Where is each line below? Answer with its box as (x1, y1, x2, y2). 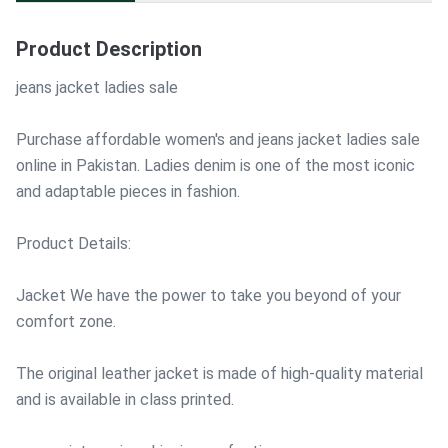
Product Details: (16, 234, 131, 253)
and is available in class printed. (16, 390, 234, 409)
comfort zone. (16, 312, 116, 331)
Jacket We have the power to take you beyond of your (16, 286, 401, 305)
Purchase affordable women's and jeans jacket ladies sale (16, 130, 420, 149)
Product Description (16, 37, 202, 61)
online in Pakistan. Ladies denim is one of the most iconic (16, 156, 415, 175)
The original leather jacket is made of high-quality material (16, 364, 423, 383)
